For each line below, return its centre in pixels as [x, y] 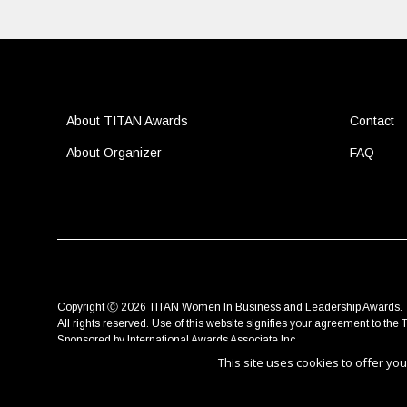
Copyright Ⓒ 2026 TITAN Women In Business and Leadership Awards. [229, 307]
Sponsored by [92, 340]
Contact [372, 121]
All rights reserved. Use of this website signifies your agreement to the [229, 323]
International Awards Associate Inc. [212, 340]
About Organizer [114, 153]
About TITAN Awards [127, 121]
